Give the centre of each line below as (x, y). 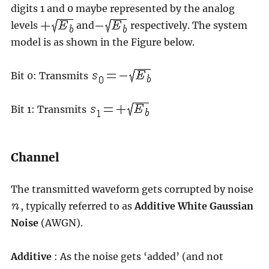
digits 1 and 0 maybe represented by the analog (122, 8)
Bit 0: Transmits (50, 75)
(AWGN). (60, 222)
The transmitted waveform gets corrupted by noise (132, 189)
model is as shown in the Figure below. (102, 42)
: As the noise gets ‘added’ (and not (137, 256)
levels (25, 25)
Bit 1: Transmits (50, 109)
